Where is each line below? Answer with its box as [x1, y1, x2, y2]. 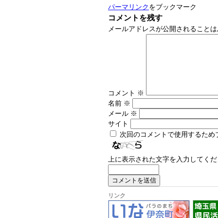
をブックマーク [149, 3, 197, 11]
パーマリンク [108, 3, 149, 11]
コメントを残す [108, 13, 163, 22]
